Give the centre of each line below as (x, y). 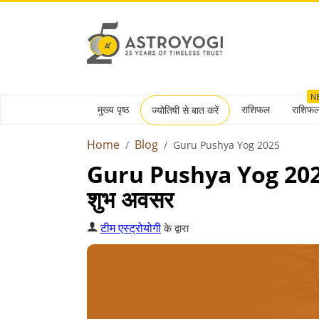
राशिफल (256, 109)
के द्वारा (175, 228)
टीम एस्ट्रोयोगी (131, 228)
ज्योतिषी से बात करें (185, 110)
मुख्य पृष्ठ (113, 109)
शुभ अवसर (130, 199)
